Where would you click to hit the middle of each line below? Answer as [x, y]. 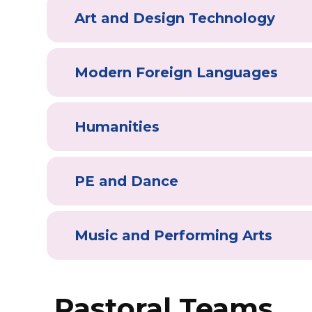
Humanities [117, 126]
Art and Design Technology [175, 18]
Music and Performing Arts [174, 235]
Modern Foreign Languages [177, 72]
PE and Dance [127, 181]
